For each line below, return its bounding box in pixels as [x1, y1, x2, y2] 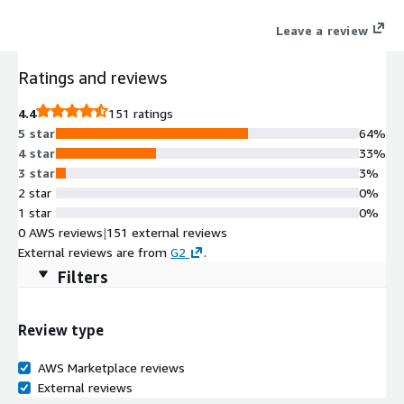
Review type [18, 321, 104, 340]
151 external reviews [106, 224, 227, 240]
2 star [18, 184, 51, 200]
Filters [58, 266, 108, 287]
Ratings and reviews [18, 67, 167, 87]
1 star [18, 204, 51, 220]
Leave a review [275, 22, 368, 38]
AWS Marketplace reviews [38, 360, 185, 376]
